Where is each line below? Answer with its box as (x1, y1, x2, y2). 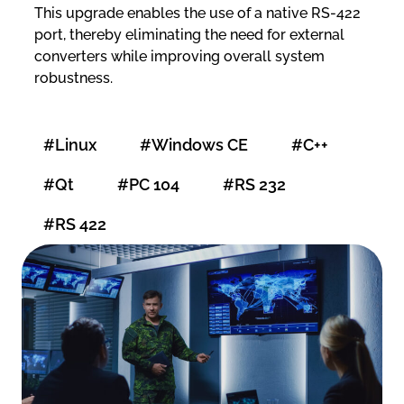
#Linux (43, 134, 97, 154)
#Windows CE (140, 134, 249, 154)
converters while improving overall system (33, 47, 325, 65)
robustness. (33, 69, 113, 87)
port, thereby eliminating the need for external (33, 25, 344, 43)
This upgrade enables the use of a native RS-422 (33, 4, 361, 22)
